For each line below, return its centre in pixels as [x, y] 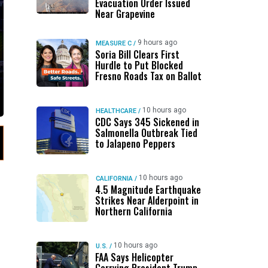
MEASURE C [113, 43]
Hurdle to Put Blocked [139, 65]
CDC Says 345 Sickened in [147, 122]
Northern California [133, 211]
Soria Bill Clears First [137, 54]
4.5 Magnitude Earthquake [148, 190]
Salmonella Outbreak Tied [146, 133]
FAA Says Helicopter [134, 257]
